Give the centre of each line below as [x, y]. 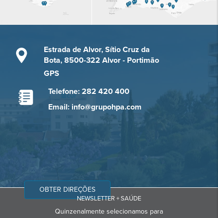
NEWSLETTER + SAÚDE [109, 199]
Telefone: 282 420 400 [89, 92]
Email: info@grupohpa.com [95, 107]
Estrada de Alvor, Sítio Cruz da [97, 50]
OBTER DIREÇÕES [67, 190]
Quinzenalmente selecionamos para [109, 212]
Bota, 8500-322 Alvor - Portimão [101, 61]
